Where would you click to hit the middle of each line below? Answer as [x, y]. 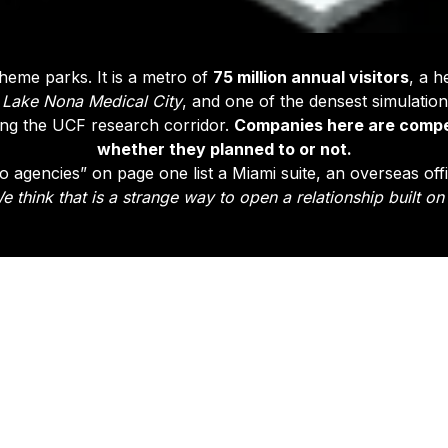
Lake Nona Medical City [92, 101]
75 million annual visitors [311, 77]
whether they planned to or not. [224, 149]
